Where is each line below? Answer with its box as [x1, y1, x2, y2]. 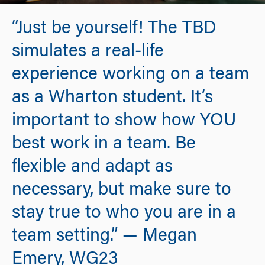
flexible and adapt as [12, 159, 173, 177]
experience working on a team [12, 66, 249, 85]
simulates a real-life [12, 43, 164, 62]
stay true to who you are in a [12, 205, 236, 223]
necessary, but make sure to [12, 182, 231, 200]
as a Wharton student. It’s [12, 89, 213, 108]
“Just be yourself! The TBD [12, 20, 216, 38]
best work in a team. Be [12, 135, 196, 154]
